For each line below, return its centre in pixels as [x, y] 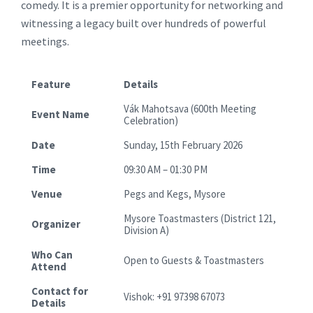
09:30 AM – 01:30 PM [166, 169]
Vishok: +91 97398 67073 [174, 296]
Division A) [146, 230]
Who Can [52, 254]
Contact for [60, 291]
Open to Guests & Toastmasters [194, 260]
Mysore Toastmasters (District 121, [200, 218]
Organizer [56, 224]
